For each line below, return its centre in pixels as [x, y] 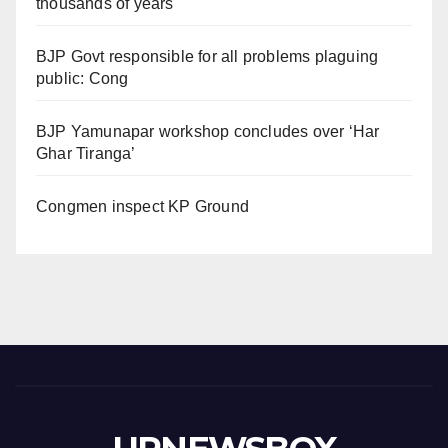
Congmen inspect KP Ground [142, 206]
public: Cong [82, 78]
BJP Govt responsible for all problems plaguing [207, 56]
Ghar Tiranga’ [86, 153]
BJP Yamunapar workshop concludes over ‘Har [208, 131]
